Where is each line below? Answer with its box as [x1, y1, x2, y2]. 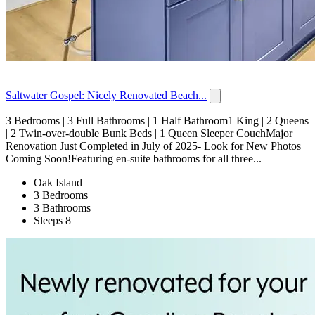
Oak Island [34, 176, 82, 189]
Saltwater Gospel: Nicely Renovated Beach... [6, 89, 207, 102]
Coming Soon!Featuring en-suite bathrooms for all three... [6, 153, 262, 165]
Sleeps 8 [34, 214, 71, 227]
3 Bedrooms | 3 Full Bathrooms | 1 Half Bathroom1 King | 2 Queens [6, 115, 309, 127]
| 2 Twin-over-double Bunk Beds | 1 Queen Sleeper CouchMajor [6, 127, 292, 140]
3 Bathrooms [34, 202, 91, 214]
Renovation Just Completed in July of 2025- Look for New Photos [6, 140, 301, 153]
